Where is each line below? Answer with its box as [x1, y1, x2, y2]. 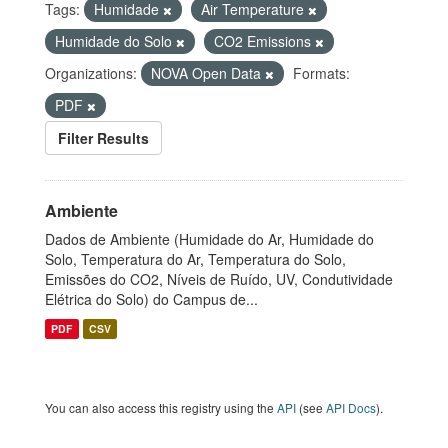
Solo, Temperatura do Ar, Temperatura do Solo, [45, 249, 346, 269]
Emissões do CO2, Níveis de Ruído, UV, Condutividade [45, 269, 393, 289]
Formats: [293, 63, 350, 83]
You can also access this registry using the [45, 399, 277, 416]
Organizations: [45, 63, 137, 83]
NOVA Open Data [151, 63, 265, 83]
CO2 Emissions [214, 31, 315, 51]
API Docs [326, 399, 376, 416]
